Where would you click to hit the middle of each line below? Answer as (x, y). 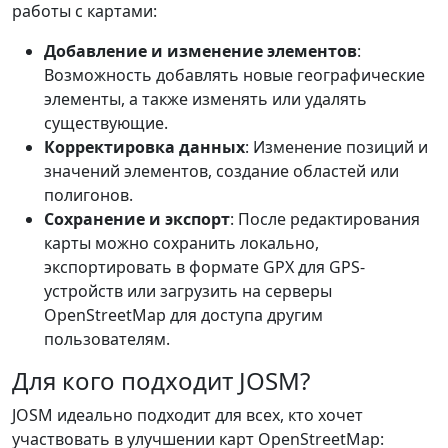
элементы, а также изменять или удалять (205, 99)
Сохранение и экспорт (137, 219)
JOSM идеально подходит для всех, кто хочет (187, 415)
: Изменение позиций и (336, 147)
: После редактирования (325, 219)
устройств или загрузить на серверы (188, 291)
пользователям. (107, 339)
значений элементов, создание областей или (221, 171)
